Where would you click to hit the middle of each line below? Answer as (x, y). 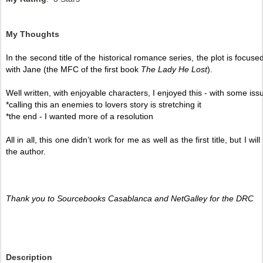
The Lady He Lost (174, 69)
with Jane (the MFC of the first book (73, 69)
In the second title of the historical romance (86, 57)
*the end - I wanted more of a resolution (81, 116)
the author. (28, 151)
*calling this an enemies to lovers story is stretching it (105, 104)
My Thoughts (34, 34)
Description (29, 257)
